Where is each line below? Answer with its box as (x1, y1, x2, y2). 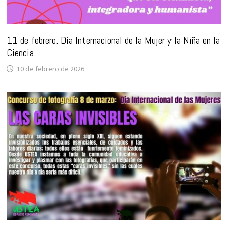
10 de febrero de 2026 (16, 64, 84, 74)
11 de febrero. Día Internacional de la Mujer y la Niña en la (6, 34, 220, 47)
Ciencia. (6, 46, 36, 60)
